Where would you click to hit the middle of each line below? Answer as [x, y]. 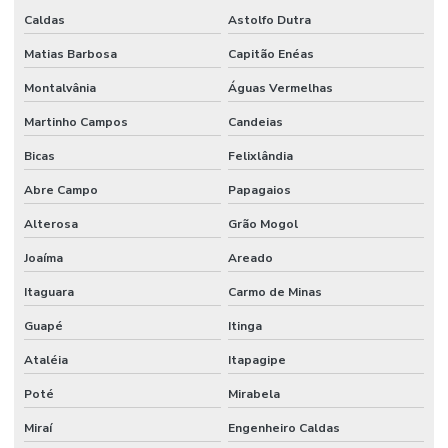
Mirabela [253, 393]
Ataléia [46, 359]
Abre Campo [61, 189]
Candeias [255, 121]
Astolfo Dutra [269, 19]
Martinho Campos [76, 121]
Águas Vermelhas [280, 87]
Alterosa [51, 223]
